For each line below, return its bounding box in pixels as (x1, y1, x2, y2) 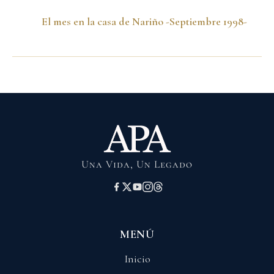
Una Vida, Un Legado (81, 158, 193, 171)
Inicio (124, 252, 150, 266)
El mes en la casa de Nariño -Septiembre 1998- (42, 14, 247, 28)
